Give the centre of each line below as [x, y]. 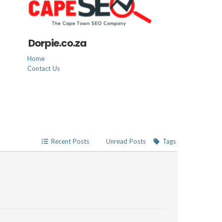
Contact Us [44, 68]
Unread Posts [126, 141]
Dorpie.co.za [57, 43]
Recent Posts [70, 141]
